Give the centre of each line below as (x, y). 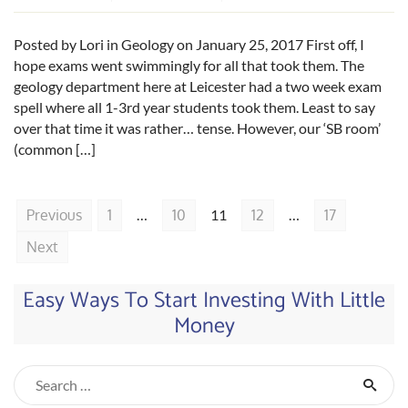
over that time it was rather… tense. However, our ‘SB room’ (197, 128)
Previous (54, 214)
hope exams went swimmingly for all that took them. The (189, 65)
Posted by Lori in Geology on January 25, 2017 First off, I (189, 44)
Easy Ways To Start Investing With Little (204, 301)
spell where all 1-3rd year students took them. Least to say (194, 107)
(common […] (55, 149)
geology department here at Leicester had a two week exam (198, 86)
